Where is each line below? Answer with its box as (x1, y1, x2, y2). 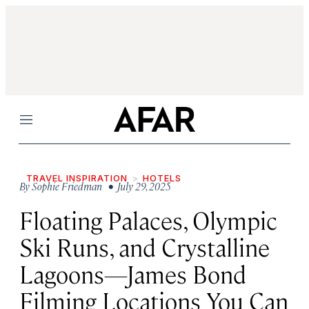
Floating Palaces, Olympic (19, 204, 277, 235)
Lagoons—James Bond (19, 258, 246, 289)
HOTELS (143, 172, 181, 183)
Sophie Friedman (32, 179, 102, 192)
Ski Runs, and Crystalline (19, 231, 270, 262)
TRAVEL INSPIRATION (26, 172, 128, 183)
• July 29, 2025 (104, 179, 171, 192)
